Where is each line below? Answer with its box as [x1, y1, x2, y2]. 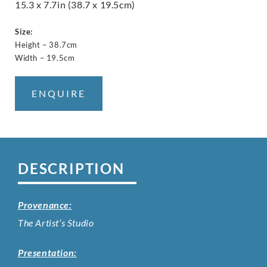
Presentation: [18, 246, 77, 258]
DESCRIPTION [18, 159, 125, 177]
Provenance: [18, 198, 72, 210]
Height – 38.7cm [15, 39, 77, 49]
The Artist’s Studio [18, 216, 94, 228]
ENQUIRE [32, 87, 86, 99]
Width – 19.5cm [15, 52, 75, 63]
